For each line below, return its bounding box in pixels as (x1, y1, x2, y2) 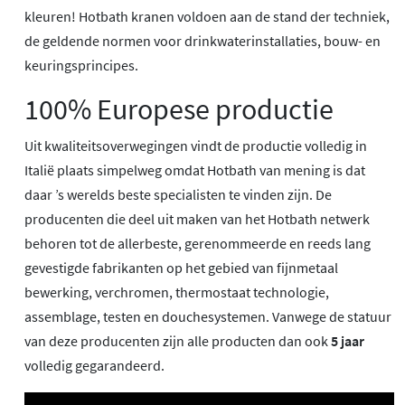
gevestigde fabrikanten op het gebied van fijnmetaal (24, 258, 338, 277)
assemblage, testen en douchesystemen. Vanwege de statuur (24, 306, 391, 325)
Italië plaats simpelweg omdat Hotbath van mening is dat (24, 160, 365, 179)
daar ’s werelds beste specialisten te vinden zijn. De (24, 184, 332, 203)
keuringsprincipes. (24, 55, 138, 74)
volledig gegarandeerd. (24, 355, 165, 374)
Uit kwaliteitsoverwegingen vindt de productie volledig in (24, 136, 367, 155)
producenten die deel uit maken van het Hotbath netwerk (24, 209, 370, 228)
